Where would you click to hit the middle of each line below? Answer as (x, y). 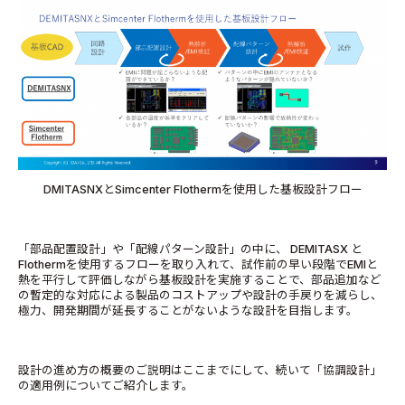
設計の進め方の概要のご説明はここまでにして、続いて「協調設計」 (200, 370)
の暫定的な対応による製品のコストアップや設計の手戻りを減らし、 (200, 295)
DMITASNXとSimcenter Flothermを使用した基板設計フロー (202, 189)
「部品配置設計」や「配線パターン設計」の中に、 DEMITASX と (190, 249)
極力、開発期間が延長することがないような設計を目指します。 (188, 310)
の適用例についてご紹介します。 (106, 385)
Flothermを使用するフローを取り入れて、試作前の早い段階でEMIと (198, 264)
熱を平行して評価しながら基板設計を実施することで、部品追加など (200, 279)
